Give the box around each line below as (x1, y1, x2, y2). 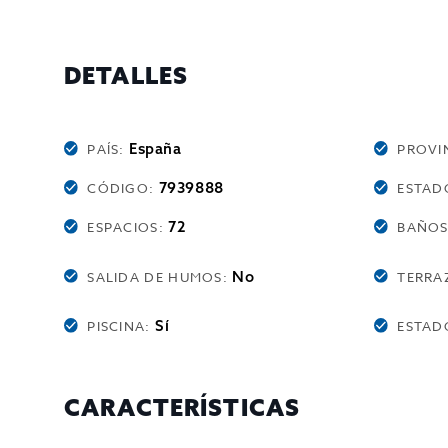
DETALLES (64, 61, 189, 90)
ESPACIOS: (87, 218, 169, 236)
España (129, 139, 182, 158)
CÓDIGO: (87, 179, 159, 197)
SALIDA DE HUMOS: (87, 267, 233, 286)
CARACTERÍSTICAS (64, 393, 301, 422)
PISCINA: (87, 317, 155, 335)
